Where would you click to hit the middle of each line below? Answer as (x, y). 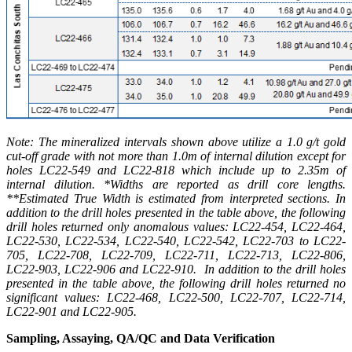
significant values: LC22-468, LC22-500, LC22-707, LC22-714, (176, 297)
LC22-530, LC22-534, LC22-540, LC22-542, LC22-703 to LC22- (176, 240)
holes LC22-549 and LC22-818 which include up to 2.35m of (176, 170)
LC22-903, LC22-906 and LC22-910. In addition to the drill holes (176, 269)
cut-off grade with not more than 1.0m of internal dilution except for (176, 156)
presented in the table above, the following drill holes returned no (176, 283)
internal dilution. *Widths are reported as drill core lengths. (176, 184)
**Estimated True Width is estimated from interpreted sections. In (176, 198)
